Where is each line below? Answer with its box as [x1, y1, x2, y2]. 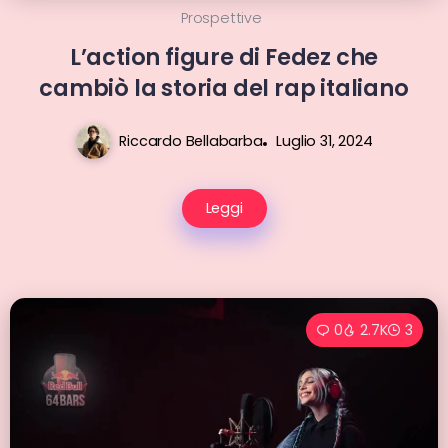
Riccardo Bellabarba [119, 131, 263, 152]
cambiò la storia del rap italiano [39, 72, 409, 105]
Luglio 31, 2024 [276, 131, 373, 152]
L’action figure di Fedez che [69, 41, 379, 74]
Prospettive [181, 8, 262, 29]
